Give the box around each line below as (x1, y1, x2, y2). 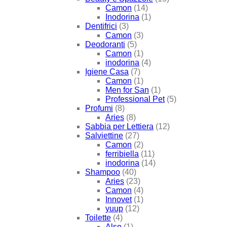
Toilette (85, 213, 111, 222)
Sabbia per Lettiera (85, 122, 154, 131)
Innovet (105, 195, 132, 204)
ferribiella (105, 149, 139, 158)
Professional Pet (105, 94, 165, 103)
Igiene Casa (85, 67, 129, 76)
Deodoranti (85, 40, 125, 49)
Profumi (85, 103, 113, 112)
